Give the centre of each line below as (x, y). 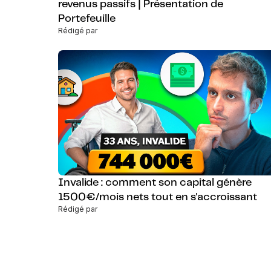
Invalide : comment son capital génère (155, 183)
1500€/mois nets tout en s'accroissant (158, 198)
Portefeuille (87, 19)
